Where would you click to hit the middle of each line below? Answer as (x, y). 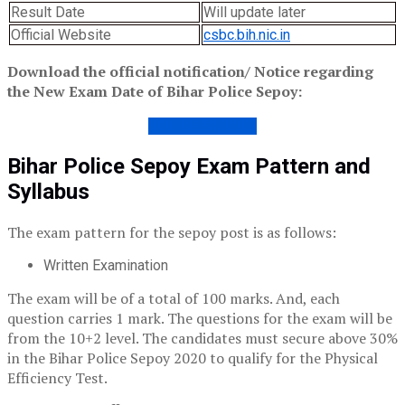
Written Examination (106, 265)
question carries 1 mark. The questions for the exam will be (200, 318)
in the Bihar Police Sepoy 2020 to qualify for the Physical (193, 358)
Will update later (254, 13)
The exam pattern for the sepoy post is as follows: (172, 232)
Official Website (61, 35)
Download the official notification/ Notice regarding (190, 72)
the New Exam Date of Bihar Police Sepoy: (155, 92)
